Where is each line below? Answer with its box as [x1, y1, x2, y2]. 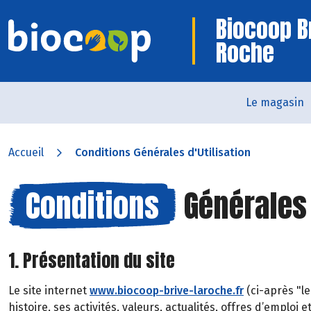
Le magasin [245, 96, 304, 109]
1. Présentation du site [8, 246, 175, 274]
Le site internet [8, 284, 90, 297]
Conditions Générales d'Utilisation [75, 146, 251, 159]
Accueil [8, 146, 44, 159]
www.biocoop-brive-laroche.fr [90, 284, 244, 297]
